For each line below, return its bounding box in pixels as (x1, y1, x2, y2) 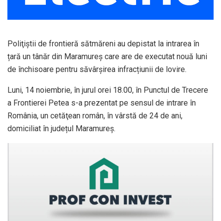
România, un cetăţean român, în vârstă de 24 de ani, (7, 111, 183, 121)
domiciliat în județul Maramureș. (7, 124, 115, 134)
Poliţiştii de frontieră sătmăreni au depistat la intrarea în (7, 39, 199, 49)
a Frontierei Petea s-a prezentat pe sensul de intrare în (7, 98, 196, 108)
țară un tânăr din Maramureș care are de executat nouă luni (7, 52, 207, 62)
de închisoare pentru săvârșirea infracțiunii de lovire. (7, 65, 186, 74)
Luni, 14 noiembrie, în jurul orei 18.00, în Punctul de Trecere (7, 85, 208, 95)
